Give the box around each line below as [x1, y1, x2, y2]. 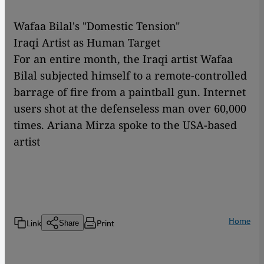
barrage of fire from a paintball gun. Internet [14, 85, 246, 100]
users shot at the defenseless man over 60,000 [14, 101, 246, 116]
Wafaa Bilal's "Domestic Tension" [14, 19, 180, 34]
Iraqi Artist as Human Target [14, 35, 160, 50]
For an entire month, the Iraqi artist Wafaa [14, 52, 233, 67]
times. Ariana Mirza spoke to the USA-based [14, 118, 237, 133]
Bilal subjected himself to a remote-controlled [14, 68, 247, 83]
